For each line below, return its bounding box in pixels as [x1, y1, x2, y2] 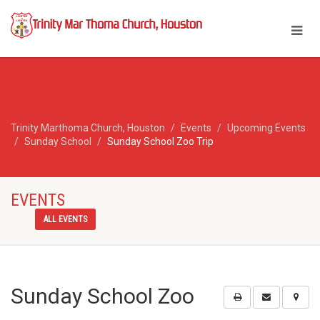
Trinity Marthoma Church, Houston [11, 122, 165, 134]
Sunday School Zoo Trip [107, 136, 214, 147]
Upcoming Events [227, 122, 306, 134]
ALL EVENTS [44, 214, 88, 224]
